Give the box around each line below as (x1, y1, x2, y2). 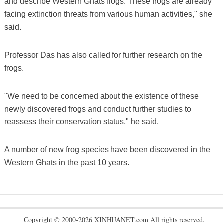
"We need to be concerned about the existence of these (4, 91, 199, 100)
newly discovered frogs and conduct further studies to (4, 104, 191, 113)
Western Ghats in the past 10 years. (4, 158, 129, 167)
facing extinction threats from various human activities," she (4, 9, 212, 18)
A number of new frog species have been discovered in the (4, 145, 210, 154)
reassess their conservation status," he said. (4, 117, 159, 126)
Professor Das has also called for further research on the (4, 50, 202, 59)
